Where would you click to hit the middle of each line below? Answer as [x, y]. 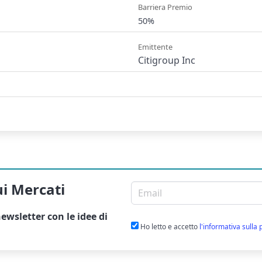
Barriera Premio [165, 7]
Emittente [155, 47]
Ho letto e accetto [169, 227]
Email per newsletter [179, 188]
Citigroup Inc [167, 61]
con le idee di [77, 217]
